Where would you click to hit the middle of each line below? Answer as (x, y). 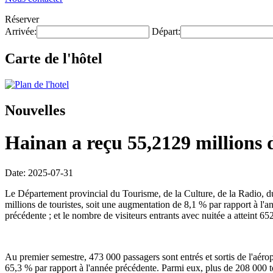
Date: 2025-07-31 (39, 172)
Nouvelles (35, 110)
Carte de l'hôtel (54, 58)
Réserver (22, 19)
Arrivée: (21, 31)
